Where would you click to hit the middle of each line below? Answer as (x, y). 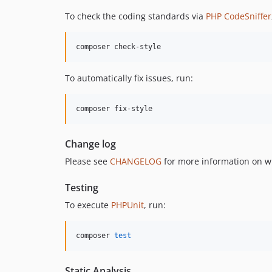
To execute (88, 205)
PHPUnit (127, 205)
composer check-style (118, 46)
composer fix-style (114, 108)
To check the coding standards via (135, 16)
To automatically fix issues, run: (129, 78)
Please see (87, 161)
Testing (82, 187)
